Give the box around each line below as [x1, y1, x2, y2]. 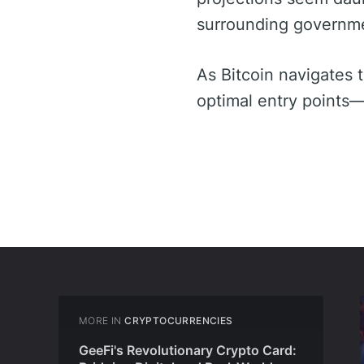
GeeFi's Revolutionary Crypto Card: [79, 342, 297, 359]
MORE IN [79, 314, 122, 327]
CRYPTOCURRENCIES [124, 314, 233, 327]
